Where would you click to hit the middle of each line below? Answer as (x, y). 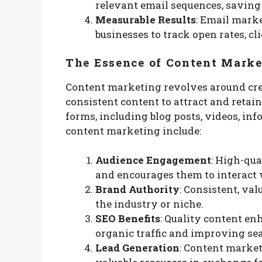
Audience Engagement (153, 160)
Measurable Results (146, 20)
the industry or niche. (149, 204)
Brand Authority (137, 189)
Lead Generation (137, 248)
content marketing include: (133, 130)
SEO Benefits (128, 219)
